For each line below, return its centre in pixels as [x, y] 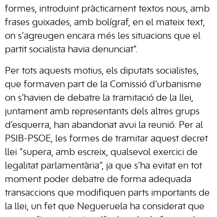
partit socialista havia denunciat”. [71, 50]
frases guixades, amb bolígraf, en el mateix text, [105, 23]
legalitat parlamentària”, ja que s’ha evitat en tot [103, 166]
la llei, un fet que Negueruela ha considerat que [105, 207]
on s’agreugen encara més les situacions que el [103, 36]
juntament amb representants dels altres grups [102, 112]
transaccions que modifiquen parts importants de [107, 193]
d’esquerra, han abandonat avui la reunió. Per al [104, 125]
